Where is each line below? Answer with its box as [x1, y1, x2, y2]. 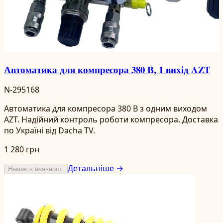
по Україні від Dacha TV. [4, 125, 95, 136]
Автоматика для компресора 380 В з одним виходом [4, 103, 207, 114]
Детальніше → [68, 163, 123, 174]
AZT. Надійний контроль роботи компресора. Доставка [4, 114, 218, 125]
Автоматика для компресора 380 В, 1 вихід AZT [4, 62, 210, 76]
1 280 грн [4, 144, 39, 155]
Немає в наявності [8, 165, 64, 173]
